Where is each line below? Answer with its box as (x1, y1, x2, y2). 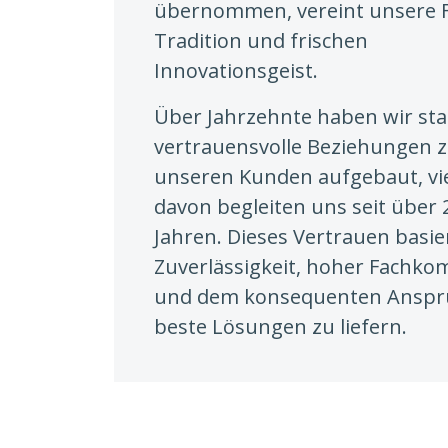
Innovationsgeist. (154, 56, 318, 84)
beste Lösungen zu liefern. (154, 312, 407, 340)
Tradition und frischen (154, 26, 368, 54)
